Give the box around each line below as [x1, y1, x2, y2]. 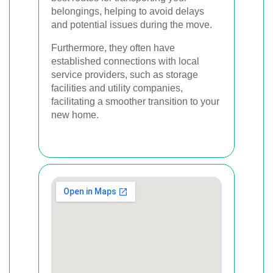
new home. [51, 110, 99, 120]
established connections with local [51, 56, 199, 66]
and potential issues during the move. [51, 19, 212, 30]
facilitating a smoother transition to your [51, 96, 219, 107]
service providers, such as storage [51, 69, 198, 80]
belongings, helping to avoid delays [51, 6, 204, 16]
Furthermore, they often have [51, 43, 175, 53]
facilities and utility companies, [51, 83, 183, 93]
